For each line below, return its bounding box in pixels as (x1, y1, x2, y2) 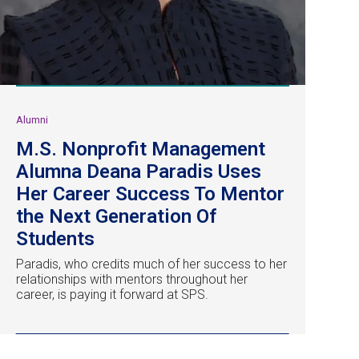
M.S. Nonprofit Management (16, 137, 265, 160)
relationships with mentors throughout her (16, 271, 248, 287)
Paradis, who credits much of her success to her (16, 256, 287, 272)
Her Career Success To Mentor (16, 182, 284, 205)
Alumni (16, 113, 48, 126)
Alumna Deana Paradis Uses (16, 159, 261, 183)
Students (16, 227, 95, 250)
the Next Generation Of (16, 204, 217, 228)
